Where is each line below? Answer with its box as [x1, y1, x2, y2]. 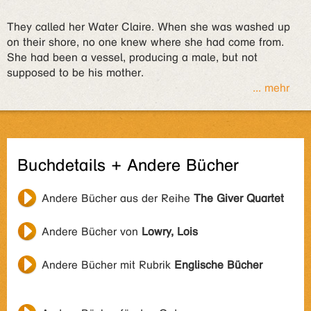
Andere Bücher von [42, 225, 142, 238]
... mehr [252, 81, 289, 94]
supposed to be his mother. [7, 66, 144, 79]
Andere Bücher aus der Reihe [42, 192, 194, 205]
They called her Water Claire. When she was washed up [7, 20, 290, 33]
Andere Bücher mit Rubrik [42, 258, 174, 271]
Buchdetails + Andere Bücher [17, 155, 239, 176]
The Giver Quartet [194, 192, 284, 205]
